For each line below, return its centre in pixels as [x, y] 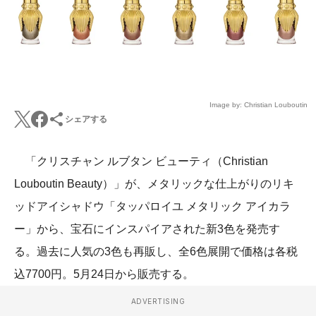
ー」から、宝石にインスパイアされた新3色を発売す [147, 229]
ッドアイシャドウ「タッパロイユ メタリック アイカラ [152, 207]
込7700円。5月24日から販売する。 [104, 274]
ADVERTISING [158, 302]
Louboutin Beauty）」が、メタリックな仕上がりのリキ [154, 184]
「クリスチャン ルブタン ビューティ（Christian [141, 162]
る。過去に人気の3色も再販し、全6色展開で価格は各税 [156, 252]
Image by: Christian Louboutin [259, 105]
